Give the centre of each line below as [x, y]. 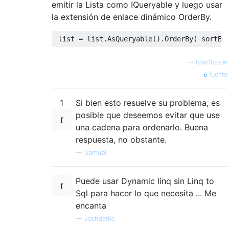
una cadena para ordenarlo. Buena [142, 127]
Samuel [95, 152]
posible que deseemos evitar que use [148, 115]
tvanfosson [212, 62]
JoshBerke [99, 218]
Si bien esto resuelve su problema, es [148, 102]
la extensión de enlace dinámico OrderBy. [132, 17]
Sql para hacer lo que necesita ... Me [146, 193]
